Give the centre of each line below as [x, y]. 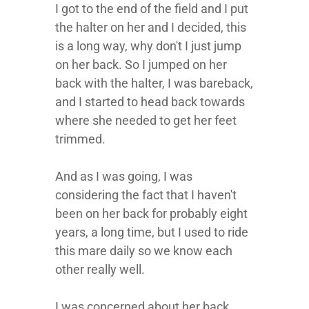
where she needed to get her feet [146, 120]
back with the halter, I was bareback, [154, 83]
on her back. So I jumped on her [141, 64]
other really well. [100, 269]
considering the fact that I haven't [146, 195]
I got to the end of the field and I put [152, 9]
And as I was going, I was [124, 176]
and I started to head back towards [150, 102]
